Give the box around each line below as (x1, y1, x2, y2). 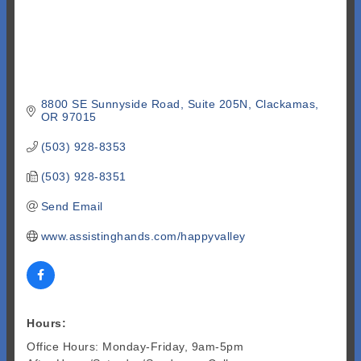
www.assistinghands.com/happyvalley (40, 229, 246, 243)
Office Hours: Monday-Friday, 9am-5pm (27, 339, 243, 353)
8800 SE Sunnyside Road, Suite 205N (40, 97, 248, 110)
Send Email (40, 199, 103, 213)
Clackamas (255, 97, 315, 110)
